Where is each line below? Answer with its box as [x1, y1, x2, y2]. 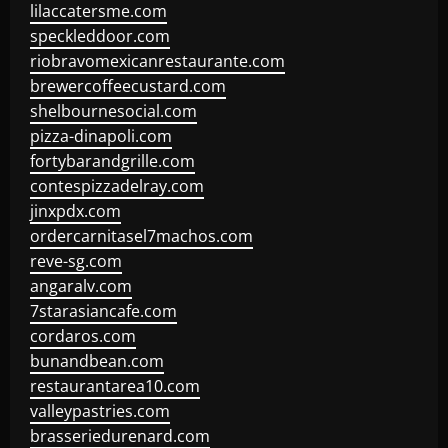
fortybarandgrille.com [30, 150, 195, 172]
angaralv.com [30, 275, 132, 297]
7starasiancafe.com [30, 300, 177, 322]
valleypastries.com [30, 400, 170, 422]
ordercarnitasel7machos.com [30, 225, 253, 247]
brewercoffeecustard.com [30, 75, 226, 97]
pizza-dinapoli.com [30, 125, 172, 147]
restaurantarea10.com [30, 375, 200, 397]
